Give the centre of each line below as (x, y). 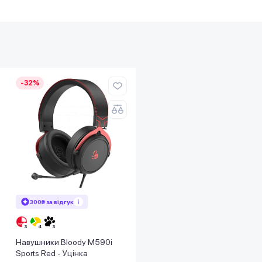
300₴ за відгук (52, 201)
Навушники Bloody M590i (64, 242)
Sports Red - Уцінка (52, 253)
